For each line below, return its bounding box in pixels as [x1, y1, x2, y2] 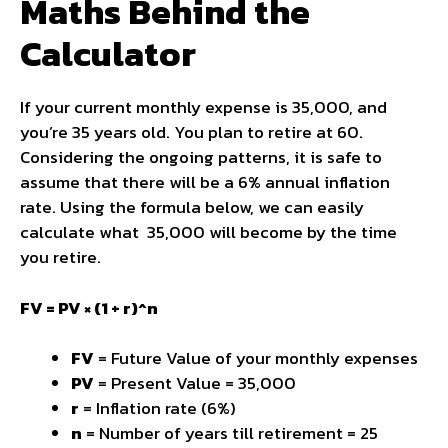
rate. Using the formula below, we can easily [20, 194, 364, 221]
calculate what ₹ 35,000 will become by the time [20, 219, 397, 246]
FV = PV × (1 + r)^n [20, 294, 158, 321]
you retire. [20, 244, 101, 271]
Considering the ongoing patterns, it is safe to [20, 144, 382, 171]
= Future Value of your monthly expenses [94, 345, 418, 372]
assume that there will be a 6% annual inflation [20, 169, 390, 196]
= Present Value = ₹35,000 [94, 370, 296, 397]
